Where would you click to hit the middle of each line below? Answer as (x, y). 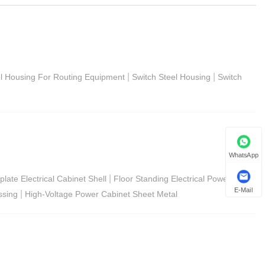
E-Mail (244, 190)
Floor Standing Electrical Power (172, 178)
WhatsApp (244, 155)
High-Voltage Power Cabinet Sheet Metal (101, 194)
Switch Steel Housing (171, 77)
